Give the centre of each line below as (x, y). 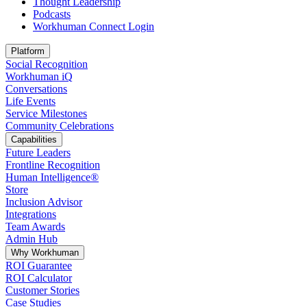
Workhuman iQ (39, 76)
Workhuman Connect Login (94, 26)
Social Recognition (47, 64)
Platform (28, 51)
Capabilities (34, 139)
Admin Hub (32, 239)
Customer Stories (42, 290)
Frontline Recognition (53, 165)
